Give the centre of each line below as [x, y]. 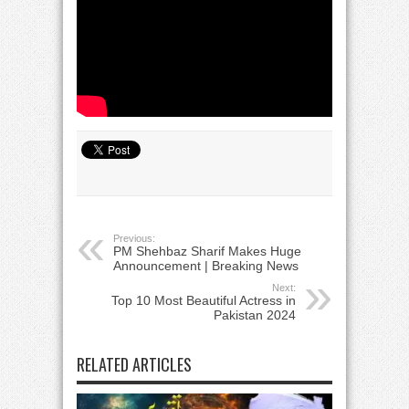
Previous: [134, 238]
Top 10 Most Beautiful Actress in [204, 300]
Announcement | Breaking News [206, 266]
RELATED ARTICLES [134, 364]
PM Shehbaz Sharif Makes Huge [207, 251]
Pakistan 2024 [255, 315]
